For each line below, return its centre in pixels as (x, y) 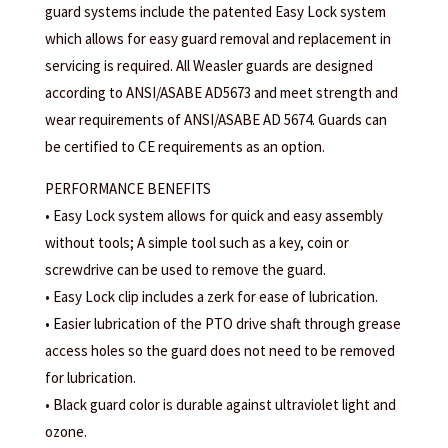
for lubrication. (90, 378)
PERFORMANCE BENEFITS (127, 189)
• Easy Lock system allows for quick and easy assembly (213, 216)
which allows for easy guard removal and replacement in (217, 39)
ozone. (65, 432)
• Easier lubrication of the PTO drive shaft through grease (222, 324)
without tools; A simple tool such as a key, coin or (196, 243)
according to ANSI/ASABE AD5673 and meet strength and (221, 93)
